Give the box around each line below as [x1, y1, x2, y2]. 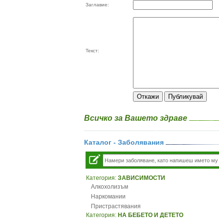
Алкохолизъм [91, 183, 128, 190]
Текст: [86, 48, 99, 53]
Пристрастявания [91, 203, 141, 210]
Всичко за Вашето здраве [84, 114, 189, 122]
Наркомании [91, 193, 126, 200]
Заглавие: [86, 2, 109, 7]
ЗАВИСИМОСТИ [118, 175, 165, 181]
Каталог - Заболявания [84, 138, 166, 146]
